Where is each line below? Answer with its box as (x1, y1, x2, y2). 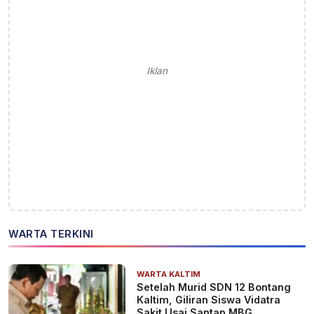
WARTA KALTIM (137, 268, 201, 279)
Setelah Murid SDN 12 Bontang (137, 280, 292, 293)
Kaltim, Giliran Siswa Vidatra (137, 293, 281, 306)
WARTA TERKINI (8, 227, 94, 240)
